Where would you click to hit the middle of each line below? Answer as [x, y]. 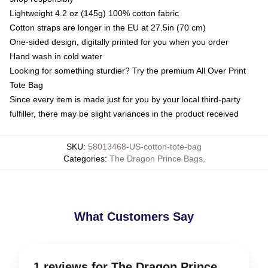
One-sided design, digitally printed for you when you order [119, 42]
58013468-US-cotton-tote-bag [145, 146]
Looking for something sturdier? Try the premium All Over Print [128, 70]
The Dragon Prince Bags [156, 158]
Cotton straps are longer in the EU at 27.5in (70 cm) [108, 27]
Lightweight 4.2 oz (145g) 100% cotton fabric [94, 13]
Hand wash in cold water [56, 56]
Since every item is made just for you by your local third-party [125, 99]
